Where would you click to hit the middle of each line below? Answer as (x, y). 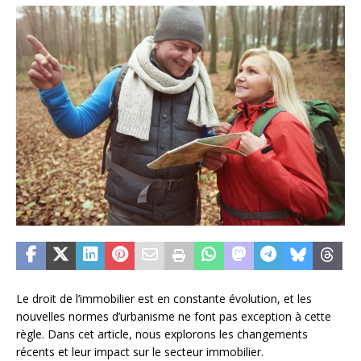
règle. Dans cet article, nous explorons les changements (162, 334)
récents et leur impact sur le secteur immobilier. (140, 351)
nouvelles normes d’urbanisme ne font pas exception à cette (174, 316)
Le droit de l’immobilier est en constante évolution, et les (164, 298)
